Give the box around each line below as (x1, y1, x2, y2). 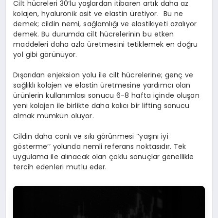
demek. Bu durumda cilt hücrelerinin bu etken (13, 29, 174, 39)
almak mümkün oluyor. (13, 111, 94, 121)
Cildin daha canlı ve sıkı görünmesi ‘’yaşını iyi (13, 131, 168, 142)
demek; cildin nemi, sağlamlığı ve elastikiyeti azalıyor (13, 19, 197, 29)
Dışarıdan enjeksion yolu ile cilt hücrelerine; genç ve (13, 70, 194, 80)
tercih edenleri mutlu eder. (13, 162, 107, 172)
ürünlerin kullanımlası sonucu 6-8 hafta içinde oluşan (13, 91, 200, 101)
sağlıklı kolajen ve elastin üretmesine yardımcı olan (13, 80, 191, 91)
